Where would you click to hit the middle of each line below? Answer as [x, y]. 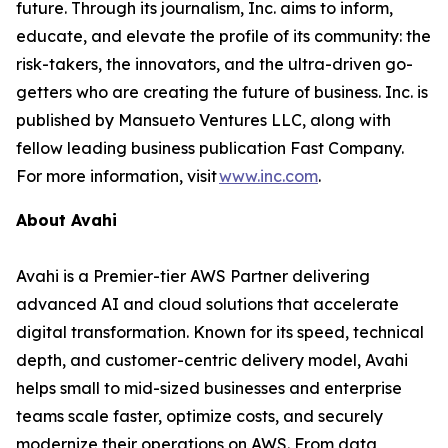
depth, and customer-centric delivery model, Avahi [212, 359]
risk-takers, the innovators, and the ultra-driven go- [214, 63]
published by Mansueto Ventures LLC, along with [203, 119]
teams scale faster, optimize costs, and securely [199, 415]
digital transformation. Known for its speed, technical [220, 331]
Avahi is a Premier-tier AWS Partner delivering [193, 275]
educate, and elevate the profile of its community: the [223, 35]
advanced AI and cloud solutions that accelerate [207, 303]
